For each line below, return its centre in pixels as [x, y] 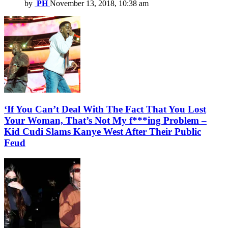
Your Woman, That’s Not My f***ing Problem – [105, 121]
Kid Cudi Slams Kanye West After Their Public [103, 132]
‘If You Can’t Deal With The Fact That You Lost [105, 109]
